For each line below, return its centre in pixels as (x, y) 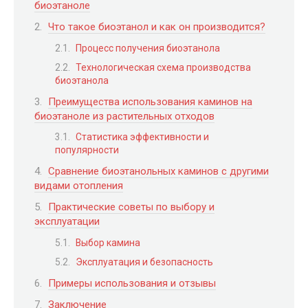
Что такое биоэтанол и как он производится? (157, 27)
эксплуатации (67, 222)
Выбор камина (108, 242)
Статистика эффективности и (142, 137)
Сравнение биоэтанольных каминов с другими (158, 171)
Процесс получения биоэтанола (148, 48)
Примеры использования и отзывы (132, 283)
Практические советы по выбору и (131, 207)
